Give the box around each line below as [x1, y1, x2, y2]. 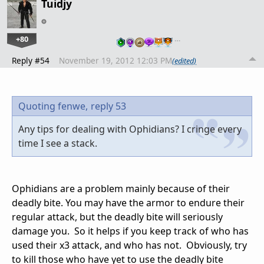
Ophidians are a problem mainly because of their [12, 182, 230, 196]
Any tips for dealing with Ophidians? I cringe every [18, 123, 242, 136]
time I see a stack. [18, 137, 97, 150]
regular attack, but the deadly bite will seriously [12, 210, 223, 224]
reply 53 [91, 100, 126, 113]
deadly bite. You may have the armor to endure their [12, 196, 245, 210]
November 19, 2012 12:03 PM [59, 55, 172, 67]
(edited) [172, 55, 196, 66]
